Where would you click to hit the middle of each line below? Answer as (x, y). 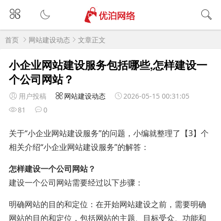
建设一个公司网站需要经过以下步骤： (76, 182)
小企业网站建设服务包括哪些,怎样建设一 (108, 64)
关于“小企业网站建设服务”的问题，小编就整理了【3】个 (109, 133)
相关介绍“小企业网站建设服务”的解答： (79, 147)
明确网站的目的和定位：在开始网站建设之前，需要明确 (107, 204)
